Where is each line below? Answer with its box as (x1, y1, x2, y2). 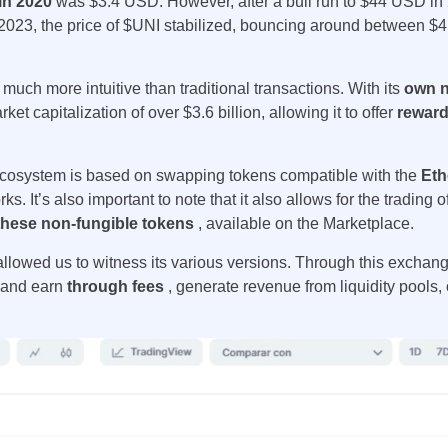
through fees (67, 278, 168, 295)
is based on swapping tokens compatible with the (70, 167, 421, 184)
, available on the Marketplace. (198, 215, 414, 232)
